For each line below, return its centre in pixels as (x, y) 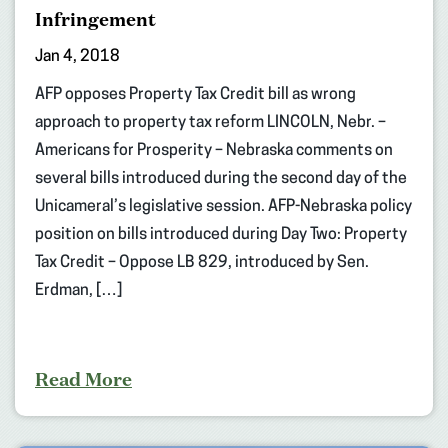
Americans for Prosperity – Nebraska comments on (214, 150)
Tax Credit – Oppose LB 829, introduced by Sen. (202, 262)
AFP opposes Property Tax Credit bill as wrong (195, 94)
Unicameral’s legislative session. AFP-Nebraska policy (223, 206)
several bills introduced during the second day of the (221, 178)
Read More (83, 378)
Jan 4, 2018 (77, 56)
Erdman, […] (78, 290)
